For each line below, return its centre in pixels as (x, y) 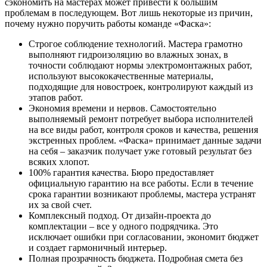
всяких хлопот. (59, 162)
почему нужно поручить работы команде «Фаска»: (108, 24)
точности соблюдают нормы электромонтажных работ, (140, 66)
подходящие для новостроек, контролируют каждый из (141, 87)
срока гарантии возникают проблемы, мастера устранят (142, 194)
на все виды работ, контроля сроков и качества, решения (143, 130)
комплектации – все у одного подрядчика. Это (123, 226)
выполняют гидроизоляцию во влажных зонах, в (128, 55)
